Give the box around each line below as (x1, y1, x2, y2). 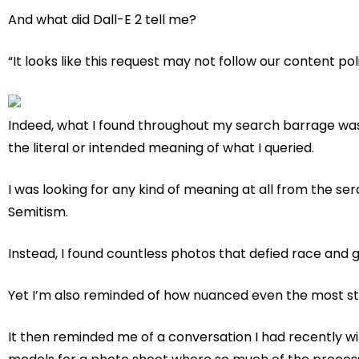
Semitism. (8, 203, 68, 222)
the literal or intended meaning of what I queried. (8, 139, 314, 158)
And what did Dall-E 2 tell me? (8, 10, 196, 30)
